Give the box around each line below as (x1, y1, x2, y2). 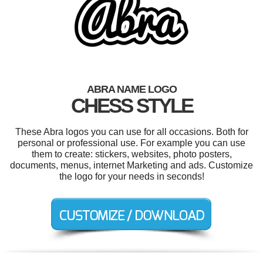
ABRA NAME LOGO (86, 83, 177, 96)
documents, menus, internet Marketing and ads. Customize (10, 160, 253, 171)
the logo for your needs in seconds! (59, 171, 204, 182)
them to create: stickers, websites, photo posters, (31, 149, 232, 160)
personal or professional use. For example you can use (18, 138, 245, 149)
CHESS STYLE (70, 94, 193, 117)
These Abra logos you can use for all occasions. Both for (15, 127, 248, 137)
